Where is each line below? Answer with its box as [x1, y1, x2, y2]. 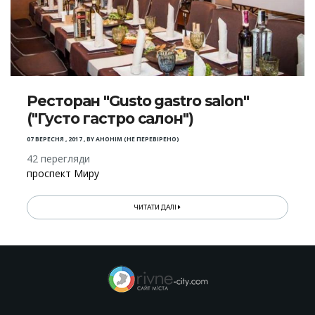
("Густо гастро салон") [27, 109, 193, 127]
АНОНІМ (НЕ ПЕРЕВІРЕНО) [96, 134, 180, 143]
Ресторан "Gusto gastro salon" [27, 91, 249, 110]
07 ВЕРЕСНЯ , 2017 [27, 134, 83, 143]
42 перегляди [27, 151, 91, 165]
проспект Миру [27, 166, 100, 180]
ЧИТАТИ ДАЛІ [134, 203, 179, 211]
